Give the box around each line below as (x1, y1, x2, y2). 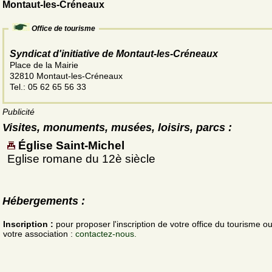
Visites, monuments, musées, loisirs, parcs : (2, 121, 232, 134)
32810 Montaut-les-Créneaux (10, 71, 123, 81)
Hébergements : (2, 195, 85, 208)
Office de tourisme (32, 24, 95, 33)
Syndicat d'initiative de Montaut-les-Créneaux (10, 49, 218, 59)
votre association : (3, 228, 75, 239)
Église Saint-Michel (18, 139, 124, 152)
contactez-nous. (75, 228, 137, 239)
